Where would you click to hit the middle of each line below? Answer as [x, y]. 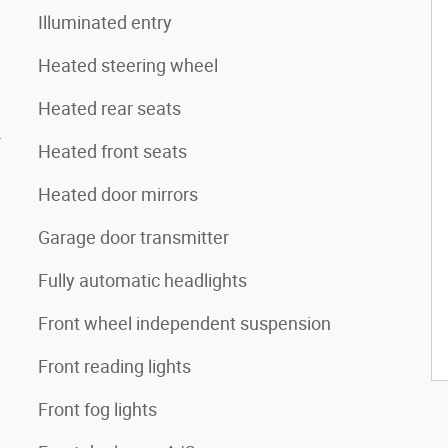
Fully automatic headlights [142, 280]
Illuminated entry [105, 22]
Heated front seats [112, 151]
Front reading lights [114, 366]
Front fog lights [97, 409]
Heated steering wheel [128, 65]
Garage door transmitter [133, 237]
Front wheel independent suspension [184, 323]
